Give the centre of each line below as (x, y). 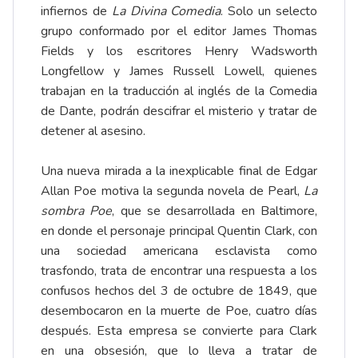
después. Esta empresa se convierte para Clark (179, 331)
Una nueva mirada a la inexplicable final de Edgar (179, 171)
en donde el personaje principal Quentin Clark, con (179, 231)
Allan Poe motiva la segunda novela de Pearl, (172, 191)
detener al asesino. (93, 131)
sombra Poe (77, 211)
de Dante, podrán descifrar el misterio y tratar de (179, 111)
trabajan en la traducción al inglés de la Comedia (179, 91)
